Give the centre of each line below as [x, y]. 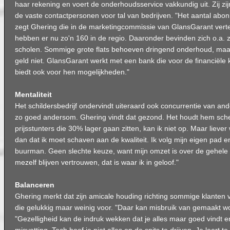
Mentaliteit [33, 95]
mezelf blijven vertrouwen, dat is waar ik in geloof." [97, 162]
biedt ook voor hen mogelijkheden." [72, 72]
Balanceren [35, 185]
